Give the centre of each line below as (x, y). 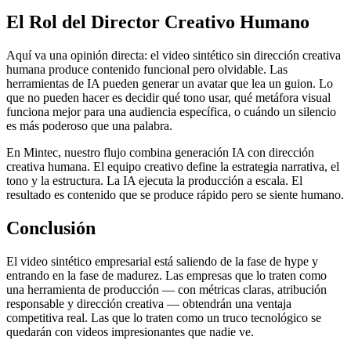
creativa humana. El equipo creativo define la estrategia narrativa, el (173, 166)
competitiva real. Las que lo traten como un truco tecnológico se (164, 317)
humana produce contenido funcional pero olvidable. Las (147, 69)
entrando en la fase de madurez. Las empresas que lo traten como (166, 275)
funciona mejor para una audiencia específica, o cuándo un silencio (171, 111)
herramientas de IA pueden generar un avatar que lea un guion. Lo (170, 83)
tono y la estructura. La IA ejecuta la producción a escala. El (154, 180)
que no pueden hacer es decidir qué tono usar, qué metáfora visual (168, 97)
